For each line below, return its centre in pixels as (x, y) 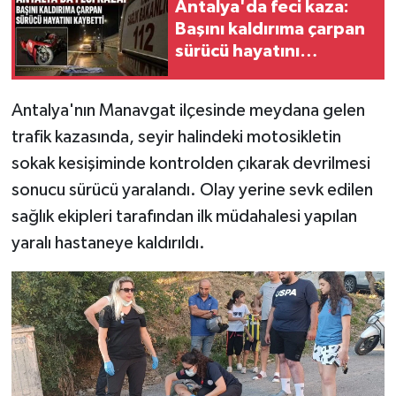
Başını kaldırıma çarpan (270, 30)
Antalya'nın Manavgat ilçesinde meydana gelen (188, 110)
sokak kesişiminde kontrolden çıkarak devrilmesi (190, 163)
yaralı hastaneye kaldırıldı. (108, 243)
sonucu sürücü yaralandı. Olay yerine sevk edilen (192, 190)
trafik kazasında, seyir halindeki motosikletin (176, 137)
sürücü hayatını (237, 52)
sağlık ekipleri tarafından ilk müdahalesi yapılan (184, 216)
